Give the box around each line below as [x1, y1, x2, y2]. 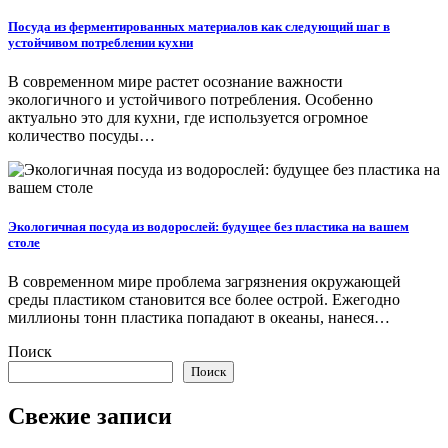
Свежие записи [8, 403, 172, 430]
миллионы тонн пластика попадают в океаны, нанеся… [8, 309, 390, 327]
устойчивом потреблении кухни [8, 34, 193, 50]
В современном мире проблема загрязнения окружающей [8, 273, 401, 291]
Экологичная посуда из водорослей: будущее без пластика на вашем [8, 219, 409, 235]
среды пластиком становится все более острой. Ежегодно [8, 291, 400, 309]
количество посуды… [8, 126, 155, 144]
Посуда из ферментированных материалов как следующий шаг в [8, 18, 390, 34]
